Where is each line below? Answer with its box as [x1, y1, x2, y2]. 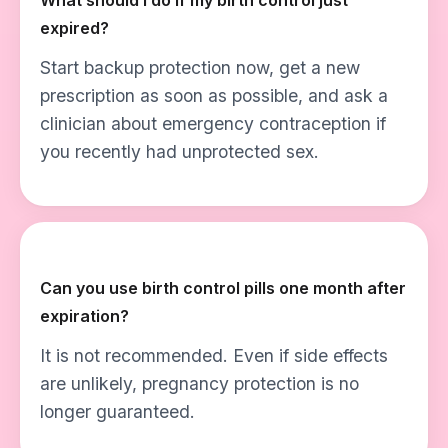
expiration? [40, 306, 129, 326]
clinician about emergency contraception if [40, 113, 386, 134]
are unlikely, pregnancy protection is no [40, 373, 359, 394]
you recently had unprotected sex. [40, 141, 319, 162]
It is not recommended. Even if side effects [40, 345, 388, 366]
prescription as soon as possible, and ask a [40, 85, 388, 106]
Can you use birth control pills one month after [40, 278, 406, 298]
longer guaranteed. [40, 401, 195, 422]
